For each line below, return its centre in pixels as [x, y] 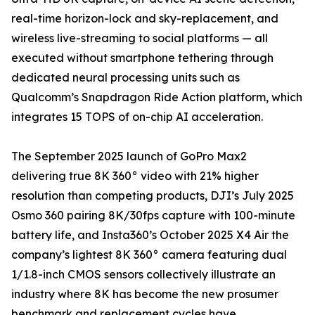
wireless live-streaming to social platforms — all [140, 38]
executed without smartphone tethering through [142, 58]
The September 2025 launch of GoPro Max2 [129, 156]
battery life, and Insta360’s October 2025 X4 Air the [150, 235]
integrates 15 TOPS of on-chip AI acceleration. [137, 117]
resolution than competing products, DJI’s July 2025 [153, 196]
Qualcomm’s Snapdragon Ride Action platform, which [157, 97]
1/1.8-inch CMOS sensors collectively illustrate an [143, 275]
